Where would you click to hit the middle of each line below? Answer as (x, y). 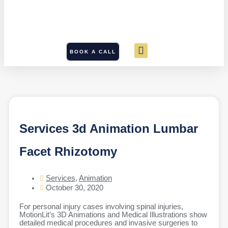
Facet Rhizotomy (68, 152)
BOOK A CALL (93, 51)
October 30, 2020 (75, 188)
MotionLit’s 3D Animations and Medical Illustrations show (113, 215)
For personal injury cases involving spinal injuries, (101, 207)
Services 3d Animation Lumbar (109, 129)
